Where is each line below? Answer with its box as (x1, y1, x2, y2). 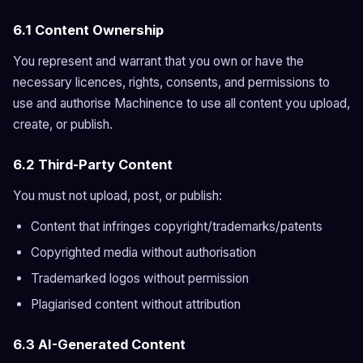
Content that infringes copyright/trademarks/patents (31, 219, 322, 234)
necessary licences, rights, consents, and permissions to (13, 75, 330, 90)
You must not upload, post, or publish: (13, 188, 222, 203)
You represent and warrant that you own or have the (13, 53, 304, 69)
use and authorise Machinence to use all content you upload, (13, 96, 350, 111)
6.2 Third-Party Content (13, 156, 173, 173)
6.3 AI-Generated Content (13, 336, 186, 352)
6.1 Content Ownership (13, 22, 164, 38)
